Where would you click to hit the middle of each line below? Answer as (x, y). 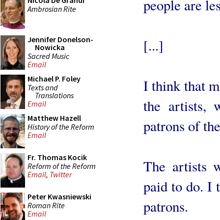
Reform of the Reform (62, 166)
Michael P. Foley (54, 79)
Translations (54, 95)
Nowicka (50, 47)
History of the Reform (61, 126)
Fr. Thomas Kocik (57, 157)
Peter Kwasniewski (59, 196)
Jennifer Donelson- (60, 39)
